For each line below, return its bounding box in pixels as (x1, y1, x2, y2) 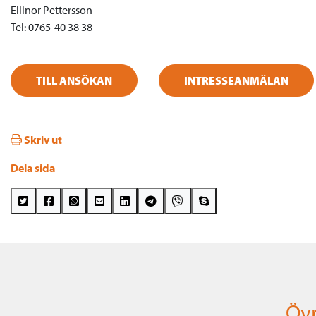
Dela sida (11, 160, 55, 175)
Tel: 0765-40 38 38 (11, 19, 92, 34)
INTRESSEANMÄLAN (184, 73, 288, 87)
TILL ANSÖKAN (36, 73, 112, 87)
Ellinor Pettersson (11, 2, 92, 17)
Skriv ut (24, 132, 62, 147)
